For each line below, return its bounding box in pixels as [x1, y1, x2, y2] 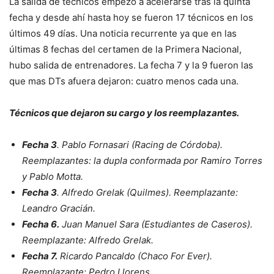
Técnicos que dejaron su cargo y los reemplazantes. [9, 107, 241, 119]
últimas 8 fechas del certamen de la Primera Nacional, [9, 43, 242, 55]
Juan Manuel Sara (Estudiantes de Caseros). [59, 218, 253, 230]
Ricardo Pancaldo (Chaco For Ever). [57, 250, 212, 262]
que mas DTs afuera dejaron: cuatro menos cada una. [9, 75, 239, 87]
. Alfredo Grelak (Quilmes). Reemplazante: [57, 187, 238, 198]
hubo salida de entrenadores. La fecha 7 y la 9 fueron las [9, 59, 253, 71]
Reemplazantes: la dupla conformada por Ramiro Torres [22, 155, 262, 166]
